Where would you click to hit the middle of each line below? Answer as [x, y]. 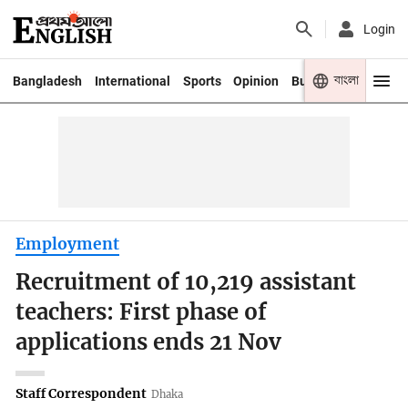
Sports [202, 81]
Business [318, 81]
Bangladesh [47, 81]
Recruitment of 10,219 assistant [186, 283]
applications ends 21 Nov [149, 343]
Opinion [256, 81]
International [132, 81]
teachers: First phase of [142, 313]
